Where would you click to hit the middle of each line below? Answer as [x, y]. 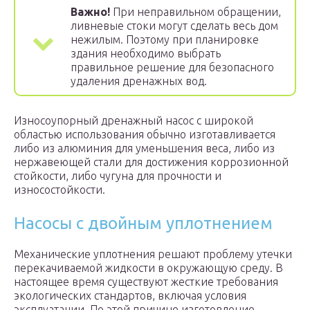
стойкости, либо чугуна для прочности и [118, 176]
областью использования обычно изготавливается [145, 135]
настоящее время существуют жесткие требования [146, 282]
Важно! [90, 12]
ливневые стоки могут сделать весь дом [174, 26]
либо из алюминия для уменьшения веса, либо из [144, 148]
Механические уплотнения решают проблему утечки [153, 254]
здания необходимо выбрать [146, 54]
